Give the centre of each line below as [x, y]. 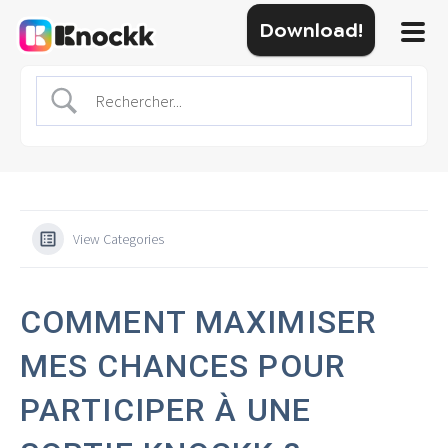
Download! [311, 30]
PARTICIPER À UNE [165, 410]
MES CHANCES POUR [183, 366]
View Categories [118, 239]
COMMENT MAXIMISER [199, 322]
